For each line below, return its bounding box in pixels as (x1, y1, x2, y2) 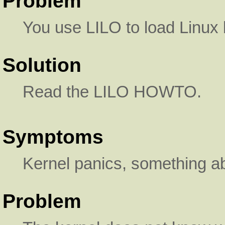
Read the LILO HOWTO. (23, 82, 201, 101)
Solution (3, 54, 81, 76)
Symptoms (3, 126, 103, 148)
